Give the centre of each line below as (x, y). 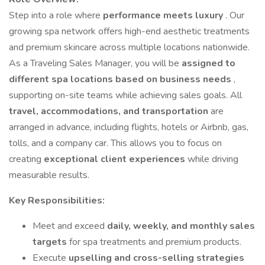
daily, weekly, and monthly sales (181, 226)
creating (26, 159)
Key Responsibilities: (57, 201)
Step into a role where (56, 15)
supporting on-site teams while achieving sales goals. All (125, 95)
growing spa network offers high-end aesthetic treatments (129, 31)
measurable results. (49, 175)
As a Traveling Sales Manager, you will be (95, 63)
